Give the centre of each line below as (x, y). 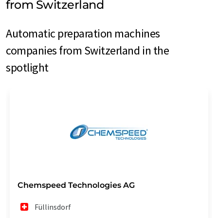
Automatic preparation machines (83, 33)
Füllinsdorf (53, 207)
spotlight (27, 67)
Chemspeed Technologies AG (76, 185)
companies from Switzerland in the (88, 50)
